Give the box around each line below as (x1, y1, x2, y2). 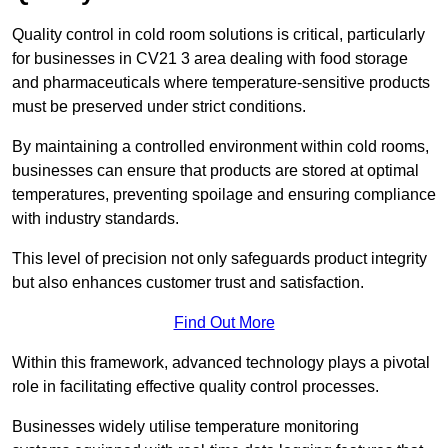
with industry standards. (12, 210, 179, 228)
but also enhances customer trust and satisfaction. (12, 274, 364, 292)
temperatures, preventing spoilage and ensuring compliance (12, 186, 436, 204)
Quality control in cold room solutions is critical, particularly (12, 26, 425, 44)
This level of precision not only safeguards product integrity (12, 250, 427, 268)
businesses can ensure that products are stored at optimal (12, 162, 419, 180)
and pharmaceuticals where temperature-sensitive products (12, 74, 430, 92)
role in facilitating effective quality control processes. (12, 378, 379, 396)
